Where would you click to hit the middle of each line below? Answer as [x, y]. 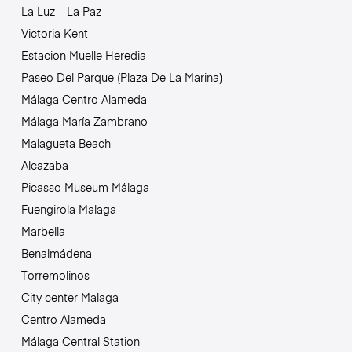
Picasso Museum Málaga [85, 187]
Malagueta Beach [66, 143]
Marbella [43, 231]
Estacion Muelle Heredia [83, 55]
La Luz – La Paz [61, 11]
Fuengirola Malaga [68, 209]
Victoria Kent [54, 33]
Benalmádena [56, 253]
